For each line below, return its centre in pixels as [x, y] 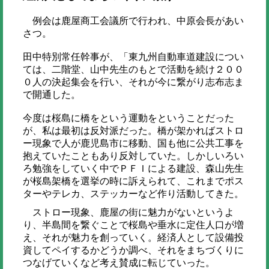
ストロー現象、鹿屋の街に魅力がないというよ [128, 213]
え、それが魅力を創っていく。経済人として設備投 [133, 238]
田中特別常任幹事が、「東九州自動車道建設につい [133, 57]
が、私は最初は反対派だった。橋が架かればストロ [133, 131]
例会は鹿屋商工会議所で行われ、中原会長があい [133, 21]
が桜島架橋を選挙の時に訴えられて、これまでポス [133, 181]
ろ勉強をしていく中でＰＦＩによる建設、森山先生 [133, 169]
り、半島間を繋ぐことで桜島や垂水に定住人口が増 [133, 225]
